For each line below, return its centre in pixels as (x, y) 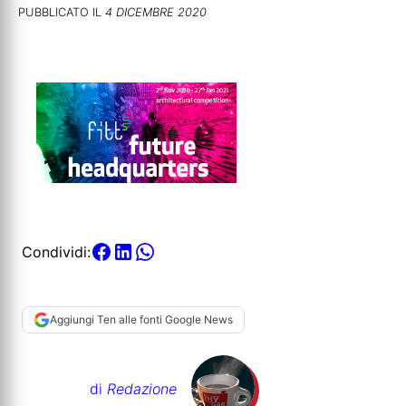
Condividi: (56, 251)
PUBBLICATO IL (62, 12)
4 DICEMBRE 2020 (156, 12)
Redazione (142, 388)
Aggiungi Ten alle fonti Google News (141, 320)
